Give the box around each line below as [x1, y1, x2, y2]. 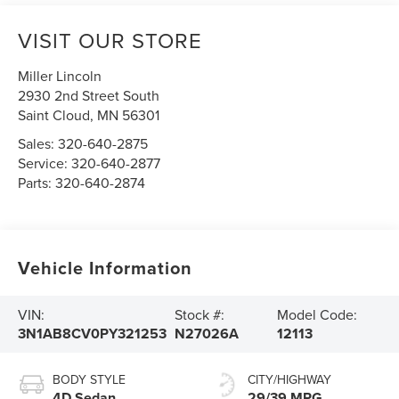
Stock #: [174, 305, 224, 325]
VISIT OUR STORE [18, 25, 203, 56]
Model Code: [276, 305, 357, 325]
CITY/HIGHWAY [248, 370, 331, 389]
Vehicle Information [18, 255, 193, 281]
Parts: [18, 173, 56, 193]
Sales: [18, 134, 59, 154]
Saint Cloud [18, 105, 91, 126]
